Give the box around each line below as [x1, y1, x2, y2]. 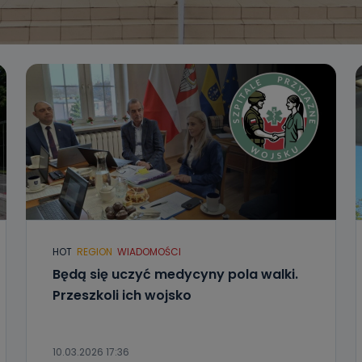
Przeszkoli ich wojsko [52, 286, 192, 305]
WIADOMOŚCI [116, 245, 181, 259]
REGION [76, 245, 112, 259]
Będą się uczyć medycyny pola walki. [52, 265, 298, 284]
